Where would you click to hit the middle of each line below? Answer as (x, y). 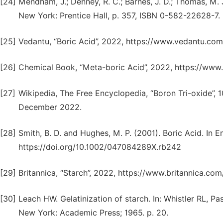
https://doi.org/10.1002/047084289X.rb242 (100, 147)
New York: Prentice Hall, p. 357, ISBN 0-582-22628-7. (119, 16)
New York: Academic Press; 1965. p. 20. (93, 213)
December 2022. (50, 107)
